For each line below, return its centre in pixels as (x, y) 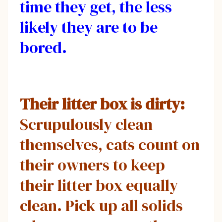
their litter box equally (99, 185)
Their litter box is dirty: (102, 104)
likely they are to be (89, 27)
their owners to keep (92, 165)
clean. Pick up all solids (101, 205)
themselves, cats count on (110, 144)
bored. (43, 47)
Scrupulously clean (86, 124)
